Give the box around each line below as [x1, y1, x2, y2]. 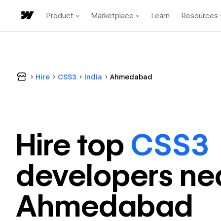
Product [46, 11, 74, 20]
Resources [182, 11, 218, 20]
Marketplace [91, 11, 134, 20]
